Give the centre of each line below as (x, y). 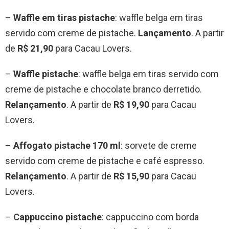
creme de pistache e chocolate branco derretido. (104, 89)
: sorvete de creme (159, 146)
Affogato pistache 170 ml (67, 146)
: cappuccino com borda (150, 217)
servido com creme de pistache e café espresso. (105, 161)
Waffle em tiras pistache (64, 18)
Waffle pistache (46, 74)
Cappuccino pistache (58, 217)
